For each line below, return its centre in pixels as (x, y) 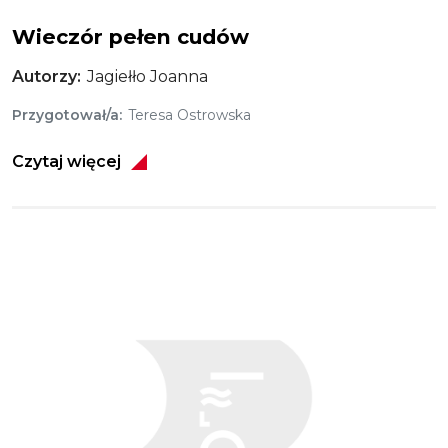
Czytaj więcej (66, 161)
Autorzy (44, 76)
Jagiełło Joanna (147, 76)
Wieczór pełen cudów (130, 36)
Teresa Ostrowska (189, 115)
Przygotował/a (65, 115)
